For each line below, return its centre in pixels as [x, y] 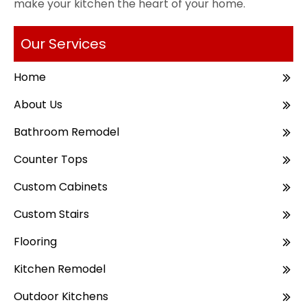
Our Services [63, 44]
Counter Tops [51, 159]
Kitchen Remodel [60, 269]
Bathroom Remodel [66, 132]
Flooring [35, 242]
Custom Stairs [51, 214]
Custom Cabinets [61, 187]
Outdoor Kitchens [61, 296]
